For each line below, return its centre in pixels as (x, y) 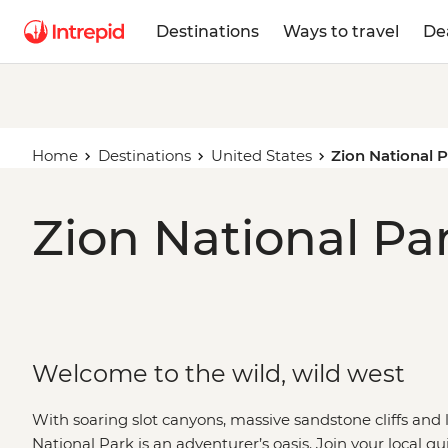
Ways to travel (341, 31)
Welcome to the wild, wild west (218, 373)
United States (261, 155)
